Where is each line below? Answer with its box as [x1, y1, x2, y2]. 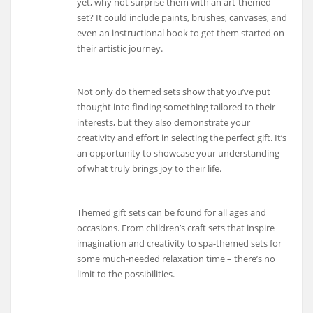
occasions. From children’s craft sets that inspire [77, 221, 275, 235]
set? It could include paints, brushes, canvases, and [77, 10, 288, 24]
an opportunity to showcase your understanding [77, 147, 280, 160]
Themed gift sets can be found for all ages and [77, 206, 267, 219]
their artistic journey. [77, 41, 163, 54]
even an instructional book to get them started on [77, 26, 285, 39]
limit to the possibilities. [77, 268, 175, 281]
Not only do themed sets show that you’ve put [77, 85, 271, 99]
